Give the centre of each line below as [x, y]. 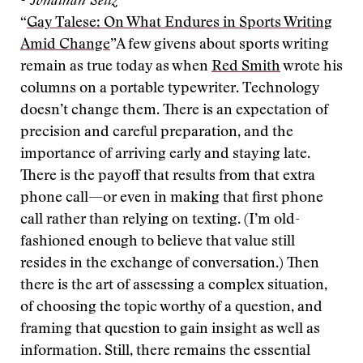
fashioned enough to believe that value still [158, 242]
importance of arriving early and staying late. [165, 155]
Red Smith [246, 67]
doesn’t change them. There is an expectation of [174, 111]
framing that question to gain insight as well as [170, 330]
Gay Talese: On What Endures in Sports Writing [179, 23]
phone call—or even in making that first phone [172, 199]
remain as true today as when [116, 67]
